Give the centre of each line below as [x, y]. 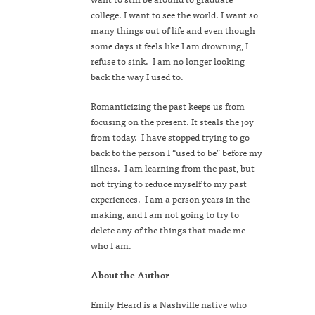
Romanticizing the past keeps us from [168, 106]
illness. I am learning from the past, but [173, 168]
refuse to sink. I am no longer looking [168, 61]
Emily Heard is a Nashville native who [169, 304]
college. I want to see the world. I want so [174, 15]
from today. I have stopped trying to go [170, 137]
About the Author [130, 275]
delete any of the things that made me [168, 230]
